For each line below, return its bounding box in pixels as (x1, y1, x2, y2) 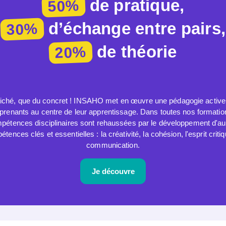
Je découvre (91, 167, 135, 176)
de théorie (92, 42, 177, 61)
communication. (86, 141, 140, 150)
